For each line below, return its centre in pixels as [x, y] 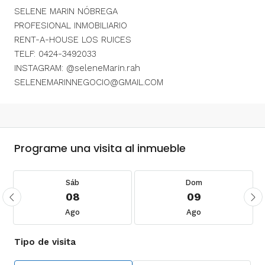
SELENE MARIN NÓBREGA [66, 12]
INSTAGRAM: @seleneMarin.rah [77, 68]
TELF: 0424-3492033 [55, 54]
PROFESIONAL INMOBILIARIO [71, 26]
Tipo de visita [45, 242]
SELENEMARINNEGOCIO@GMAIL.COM [89, 83]
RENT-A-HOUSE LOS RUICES [73, 40]
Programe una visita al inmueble [100, 148]
